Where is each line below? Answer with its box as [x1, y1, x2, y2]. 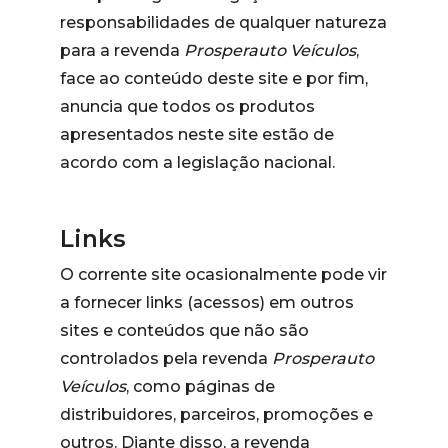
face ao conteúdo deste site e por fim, [60, 69, 368, 88]
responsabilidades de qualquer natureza [60, 13, 387, 32]
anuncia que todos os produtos [60, 97, 315, 116]
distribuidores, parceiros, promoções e [60, 405, 373, 424]
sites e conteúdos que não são [60, 321, 309, 340]
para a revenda [60, 41, 184, 60]
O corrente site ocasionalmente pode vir [60, 265, 387, 284]
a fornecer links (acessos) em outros [60, 293, 354, 312]
